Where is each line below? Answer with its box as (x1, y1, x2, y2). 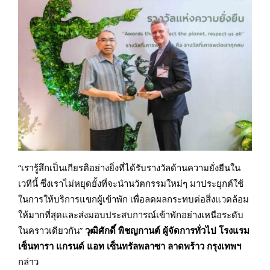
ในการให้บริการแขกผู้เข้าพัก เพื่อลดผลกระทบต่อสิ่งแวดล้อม (18, 192, 249, 205)
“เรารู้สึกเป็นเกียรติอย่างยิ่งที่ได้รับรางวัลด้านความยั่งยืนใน (18, 161, 240, 174)
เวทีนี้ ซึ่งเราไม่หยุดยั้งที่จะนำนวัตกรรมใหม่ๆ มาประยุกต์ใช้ (18, 177, 243, 189)
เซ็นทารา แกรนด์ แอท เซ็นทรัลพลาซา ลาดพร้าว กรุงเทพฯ (18, 239, 241, 252)
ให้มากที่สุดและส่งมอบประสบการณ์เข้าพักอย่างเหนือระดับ (18, 208, 243, 221)
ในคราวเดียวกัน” (18, 224, 85, 236)
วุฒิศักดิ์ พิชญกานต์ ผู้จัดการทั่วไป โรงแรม (85, 224, 250, 236)
